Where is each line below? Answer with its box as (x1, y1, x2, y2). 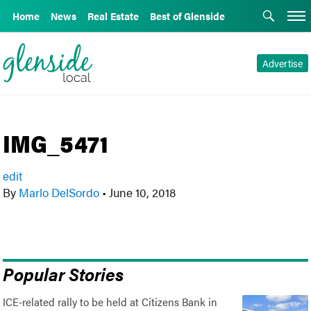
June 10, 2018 (106, 184, 176, 201)
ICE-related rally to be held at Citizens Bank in (3, 293, 218, 310)
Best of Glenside (150, 9, 225, 23)
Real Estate (87, 9, 139, 23)
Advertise (262, 56, 303, 70)
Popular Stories (3, 260, 124, 286)
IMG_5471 (3, 126, 109, 160)
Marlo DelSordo (16, 184, 103, 201)
